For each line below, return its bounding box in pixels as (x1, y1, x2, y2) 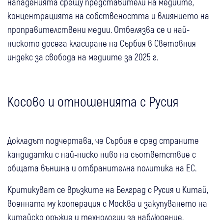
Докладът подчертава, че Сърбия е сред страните (7, 134, 199, 146)
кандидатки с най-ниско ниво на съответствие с (7, 148, 196, 160)
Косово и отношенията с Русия (7, 92, 178, 110)
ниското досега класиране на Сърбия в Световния (7, 37, 196, 49)
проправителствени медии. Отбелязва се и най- (7, 23, 190, 35)
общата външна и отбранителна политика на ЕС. (7, 162, 196, 173)
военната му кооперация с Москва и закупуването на (7, 197, 207, 209)
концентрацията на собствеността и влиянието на (7, 9, 209, 21)
